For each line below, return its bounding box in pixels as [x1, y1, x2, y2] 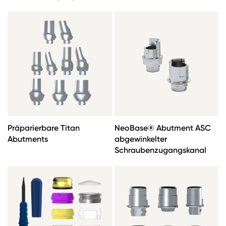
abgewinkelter [114, 134, 167, 144]
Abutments [8, 134, 48, 144]
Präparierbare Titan [8, 123, 80, 133]
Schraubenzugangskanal [114, 145, 206, 155]
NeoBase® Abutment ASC [114, 123, 211, 133]
